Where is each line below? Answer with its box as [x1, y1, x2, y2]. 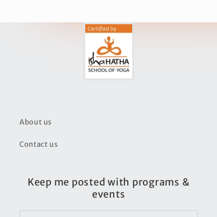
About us [19, 117, 52, 126]
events [92, 188, 125, 201]
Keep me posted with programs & [27, 176, 190, 188]
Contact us [19, 139, 58, 149]
